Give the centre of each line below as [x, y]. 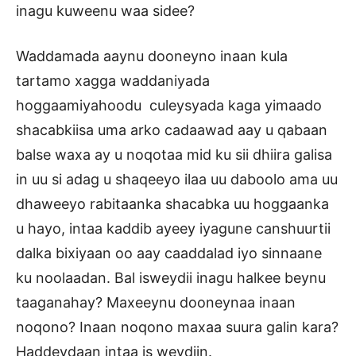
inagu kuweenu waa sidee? [111, 10]
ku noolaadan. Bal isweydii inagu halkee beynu [171, 277]
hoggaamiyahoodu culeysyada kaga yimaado [169, 105]
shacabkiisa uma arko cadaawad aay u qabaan [172, 130]
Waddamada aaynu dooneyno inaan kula [152, 56]
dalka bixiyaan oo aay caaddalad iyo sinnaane [169, 253]
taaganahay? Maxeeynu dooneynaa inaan [156, 302]
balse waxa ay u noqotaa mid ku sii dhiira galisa [174, 154]
